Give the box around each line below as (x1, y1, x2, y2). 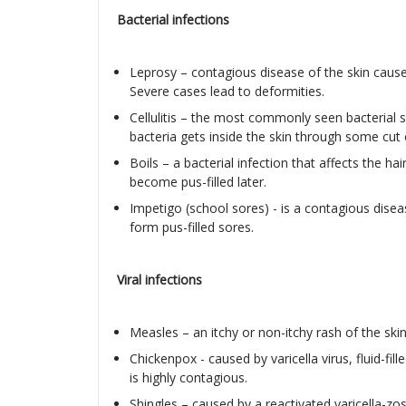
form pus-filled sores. (129, 218, 254, 236)
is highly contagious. (129, 369, 247, 386)
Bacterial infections (116, 11, 229, 28)
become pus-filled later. (129, 173, 266, 190)
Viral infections (116, 271, 202, 288)
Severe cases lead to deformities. (129, 82, 324, 100)
